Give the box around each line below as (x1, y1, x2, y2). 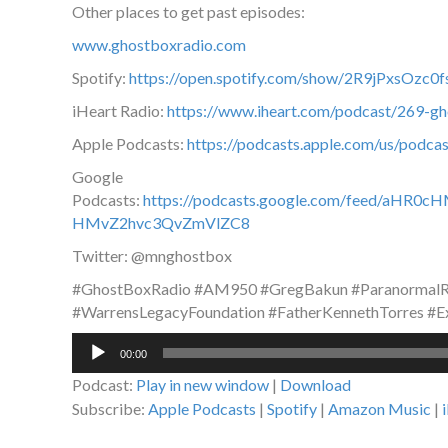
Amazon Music (328, 399, 431, 419)
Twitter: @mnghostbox (72, 246, 232, 266)
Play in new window (136, 375, 269, 395)
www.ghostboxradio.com (72, 35, 246, 55)
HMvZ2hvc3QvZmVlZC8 (72, 213, 250, 233)
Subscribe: (72, 399, 148, 419)
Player (71, 357, 115, 377)
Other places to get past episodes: (72, 2, 305, 22)
